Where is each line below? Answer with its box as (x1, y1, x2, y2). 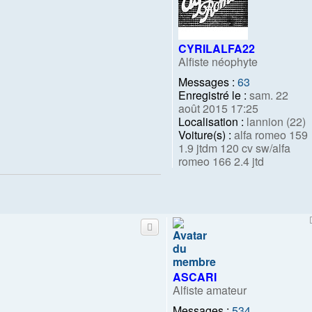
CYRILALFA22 (178, 40, 255, 56)
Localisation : (178, 113, 244, 130)
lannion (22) (244, 113, 306, 130)
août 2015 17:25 (178, 100, 258, 116)
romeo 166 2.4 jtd (178, 153, 264, 169)
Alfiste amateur (173, 282, 247, 299)
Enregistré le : (178, 86, 247, 103)
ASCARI (173, 269, 217, 286)
